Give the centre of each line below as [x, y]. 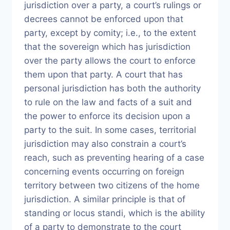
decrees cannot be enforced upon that [104, 19]
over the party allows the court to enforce [110, 61]
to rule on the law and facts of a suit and [108, 102]
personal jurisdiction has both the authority [112, 88]
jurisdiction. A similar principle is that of [105, 199]
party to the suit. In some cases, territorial [110, 130]
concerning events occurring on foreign [104, 171]
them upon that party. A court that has [103, 74]
